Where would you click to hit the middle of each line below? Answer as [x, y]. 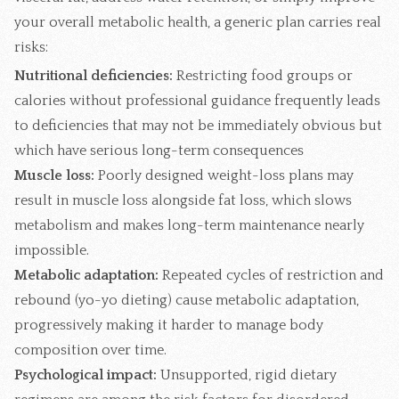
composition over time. [90, 350]
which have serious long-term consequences [159, 150]
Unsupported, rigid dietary [247, 375]
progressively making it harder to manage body [169, 325]
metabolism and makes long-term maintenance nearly [189, 225]
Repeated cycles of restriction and [271, 275]
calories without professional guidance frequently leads [197, 100]
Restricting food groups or [263, 75]
